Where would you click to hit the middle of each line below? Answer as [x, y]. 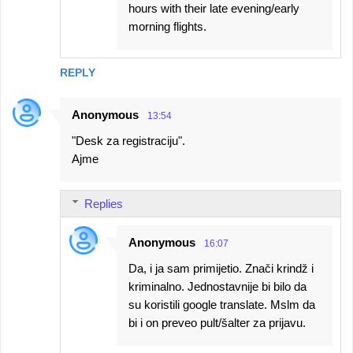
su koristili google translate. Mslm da [222, 304]
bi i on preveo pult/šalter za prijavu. [217, 322]
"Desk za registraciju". [128, 140]
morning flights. [167, 26]
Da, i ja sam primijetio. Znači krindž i [221, 268]
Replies [104, 203]
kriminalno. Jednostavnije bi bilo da [217, 286]
